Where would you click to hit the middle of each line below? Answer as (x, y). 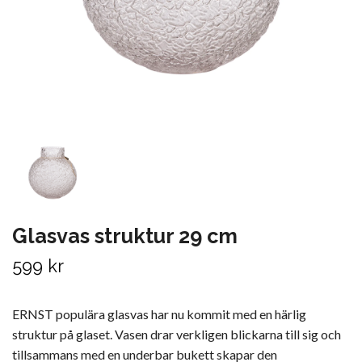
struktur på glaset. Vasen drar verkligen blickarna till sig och (177, 334)
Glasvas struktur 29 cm (125, 236)
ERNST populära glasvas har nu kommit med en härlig (159, 314)
